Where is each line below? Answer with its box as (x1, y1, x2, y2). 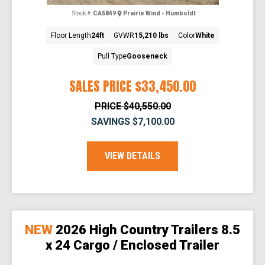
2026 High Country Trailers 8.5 (56, 222, 240, 238)
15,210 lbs (134, 31, 169, 40)
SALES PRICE (69, 76, 132, 96)
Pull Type (98, 52, 127, 61)
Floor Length (50, 31, 91, 40)
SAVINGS (91, 116, 130, 128)
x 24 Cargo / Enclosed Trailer (46, 238, 219, 253)
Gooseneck (127, 52, 167, 61)
